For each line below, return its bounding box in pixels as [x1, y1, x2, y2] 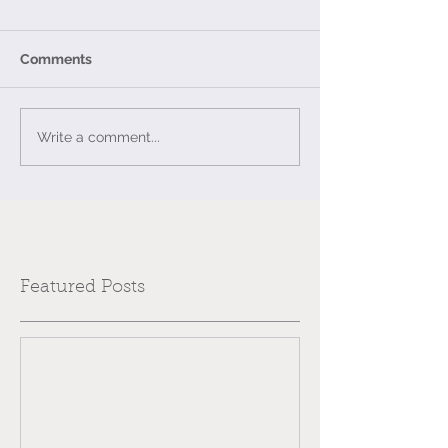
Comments [20, 51, 92, 67]
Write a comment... [37, 128, 160, 145]
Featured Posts [20, 279, 145, 297]
